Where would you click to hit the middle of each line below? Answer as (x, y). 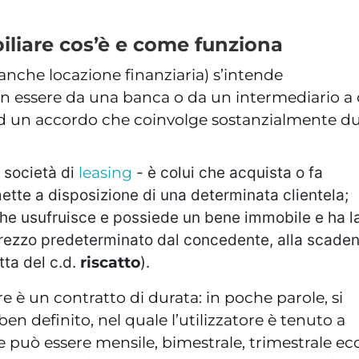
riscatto (110, 262)
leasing (105, 172)
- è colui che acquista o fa (228, 172)
